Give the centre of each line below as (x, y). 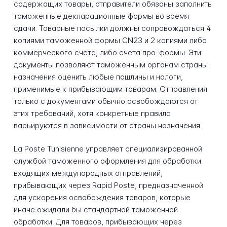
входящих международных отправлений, (88, 173)
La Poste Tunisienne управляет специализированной (108, 149)
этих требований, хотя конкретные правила (92, 113)
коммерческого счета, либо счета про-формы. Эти (107, 52)
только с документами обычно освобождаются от (105, 101)
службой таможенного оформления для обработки (107, 161)
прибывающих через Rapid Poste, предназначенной (108, 185)
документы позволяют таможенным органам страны (110, 64)
